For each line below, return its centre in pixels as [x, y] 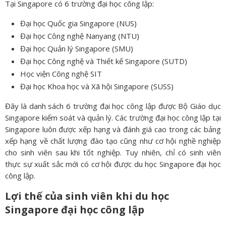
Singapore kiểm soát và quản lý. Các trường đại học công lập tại [113, 118]
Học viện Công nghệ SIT [61, 74]
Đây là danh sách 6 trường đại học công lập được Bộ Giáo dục [113, 106]
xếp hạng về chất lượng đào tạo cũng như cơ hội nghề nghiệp [113, 141]
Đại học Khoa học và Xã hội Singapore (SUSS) [97, 87]
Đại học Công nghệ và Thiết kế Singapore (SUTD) [104, 61]
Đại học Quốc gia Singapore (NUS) [78, 23]
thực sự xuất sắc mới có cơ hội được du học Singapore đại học [113, 164]
